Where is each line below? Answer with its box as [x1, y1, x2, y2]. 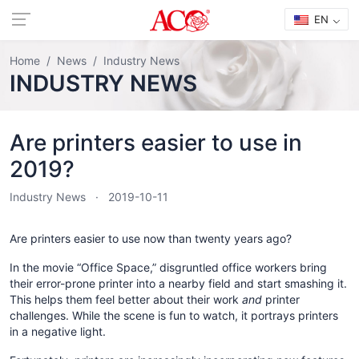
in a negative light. [10, 325, 106, 338]
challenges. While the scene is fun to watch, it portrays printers [10, 309, 338, 322]
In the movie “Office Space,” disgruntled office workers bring [10, 260, 327, 274]
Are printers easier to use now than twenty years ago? [10, 232, 292, 245]
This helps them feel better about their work [10, 292, 242, 306]
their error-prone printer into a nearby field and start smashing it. [10, 276, 347, 290]
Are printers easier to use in [10, 129, 302, 156]
